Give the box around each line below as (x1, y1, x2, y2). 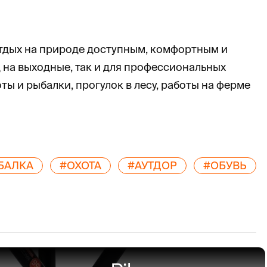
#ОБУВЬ (203, 159, 247, 172)
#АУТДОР (127, 159, 177, 172)
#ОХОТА (59, 159, 101, 172)
